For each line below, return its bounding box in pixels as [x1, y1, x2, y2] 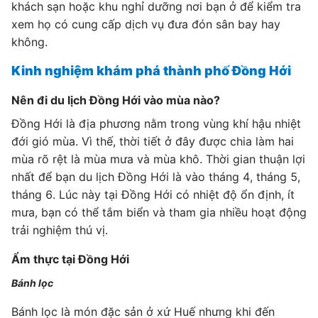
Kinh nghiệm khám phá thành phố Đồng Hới [11, 63, 291, 78]
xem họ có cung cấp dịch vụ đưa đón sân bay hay [11, 17, 280, 31]
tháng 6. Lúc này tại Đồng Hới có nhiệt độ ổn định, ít [11, 187, 295, 202]
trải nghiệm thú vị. [11, 223, 108, 237]
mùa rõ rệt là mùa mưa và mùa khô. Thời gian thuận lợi [11, 152, 305, 166]
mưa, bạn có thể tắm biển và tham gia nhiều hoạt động [11, 205, 307, 219]
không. [11, 35, 48, 49]
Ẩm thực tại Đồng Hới [11, 252, 129, 266]
